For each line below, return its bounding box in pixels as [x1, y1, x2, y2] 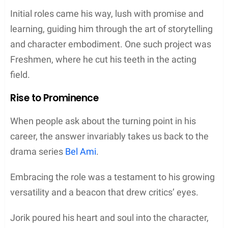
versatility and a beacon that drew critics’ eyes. [10, 186, 198, 197]
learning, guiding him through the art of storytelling [10, 23, 213, 34]
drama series [10, 146, 65, 157]
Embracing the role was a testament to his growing [10, 171, 215, 182]
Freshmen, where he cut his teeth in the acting [10, 53, 196, 65]
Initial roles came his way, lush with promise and [10, 8, 204, 19]
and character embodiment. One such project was [10, 38, 211, 49]
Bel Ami [65, 146, 96, 157]
